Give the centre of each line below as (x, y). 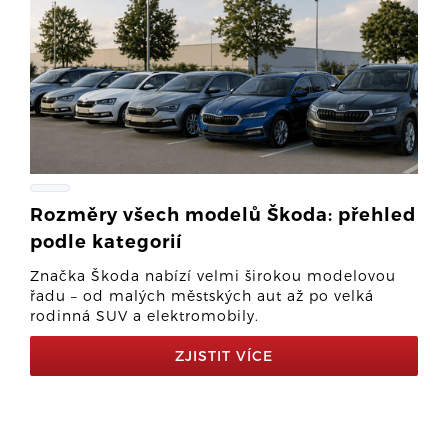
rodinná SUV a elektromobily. (144, 315)
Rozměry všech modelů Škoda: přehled (223, 215)
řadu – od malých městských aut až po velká (202, 295)
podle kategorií (106, 242)
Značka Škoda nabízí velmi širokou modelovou (213, 275)
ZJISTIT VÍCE (224, 355)
